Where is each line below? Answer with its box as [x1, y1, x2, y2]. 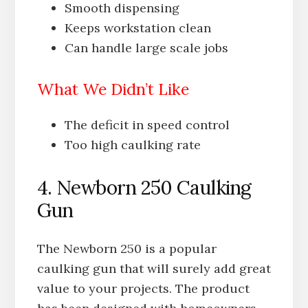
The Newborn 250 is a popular [36, 240, 217, 256]
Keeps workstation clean [64, 19, 211, 36]
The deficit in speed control [64, 116, 230, 133]
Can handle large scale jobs [64, 39, 228, 56]
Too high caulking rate [64, 136, 201, 153]
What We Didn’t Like [36, 78, 189, 99]
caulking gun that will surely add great [36, 260, 271, 276]
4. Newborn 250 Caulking [36, 175, 252, 200]
